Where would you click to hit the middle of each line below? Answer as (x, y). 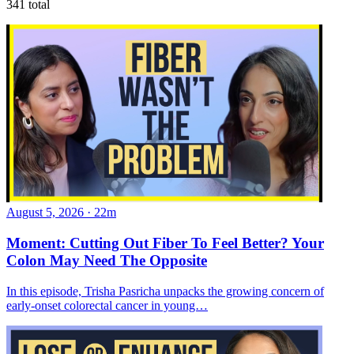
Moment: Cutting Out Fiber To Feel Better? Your (165, 243)
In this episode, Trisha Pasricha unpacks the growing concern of (165, 291)
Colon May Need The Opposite (107, 260)
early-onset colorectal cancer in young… (107, 305)
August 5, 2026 (45, 213)
